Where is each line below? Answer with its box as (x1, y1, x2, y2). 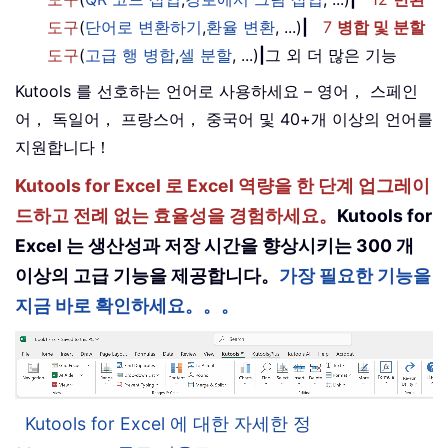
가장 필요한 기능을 (279, 264, 431, 286)
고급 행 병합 (85, 44, 175, 65)
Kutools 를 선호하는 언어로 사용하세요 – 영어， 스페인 (15, 80, 418, 101)
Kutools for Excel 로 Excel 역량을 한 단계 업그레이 (15, 174, 430, 196)
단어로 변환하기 (85, 16, 202, 37)
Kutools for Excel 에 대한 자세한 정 (25, 412, 311, 434)
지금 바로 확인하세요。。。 (15, 294, 239, 316)
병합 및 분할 (337, 16, 425, 37)
